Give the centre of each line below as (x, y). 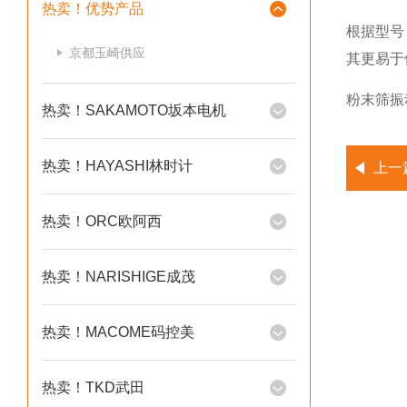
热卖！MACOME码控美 (118, 332)
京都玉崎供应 (107, 53)
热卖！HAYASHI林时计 (117, 166)
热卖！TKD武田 (93, 387)
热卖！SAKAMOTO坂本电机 (134, 110)
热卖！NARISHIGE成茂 (119, 277)
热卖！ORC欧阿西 (102, 221)
